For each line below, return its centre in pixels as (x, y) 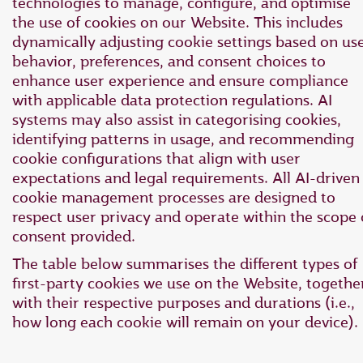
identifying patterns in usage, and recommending (183, 139)
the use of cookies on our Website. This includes (177, 22)
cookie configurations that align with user (156, 158)
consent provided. (74, 236)
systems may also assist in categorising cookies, (177, 119)
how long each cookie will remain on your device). (185, 322)
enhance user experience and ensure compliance (180, 80)
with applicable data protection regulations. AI (172, 100)
